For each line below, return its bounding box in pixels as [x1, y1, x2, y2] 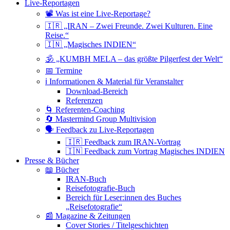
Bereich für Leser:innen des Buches [66, 193, 181, 202]
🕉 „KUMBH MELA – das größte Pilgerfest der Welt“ [45, 54, 223, 64]
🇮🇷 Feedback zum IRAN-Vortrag [66, 138, 181, 147]
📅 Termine [45, 66, 82, 75]
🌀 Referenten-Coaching [45, 105, 125, 114]
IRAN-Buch [66, 175, 106, 184]
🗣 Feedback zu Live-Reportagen [45, 125, 154, 135]
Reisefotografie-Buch [66, 184, 135, 193]
